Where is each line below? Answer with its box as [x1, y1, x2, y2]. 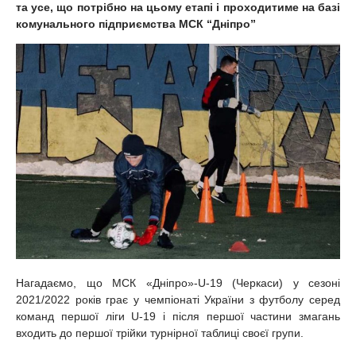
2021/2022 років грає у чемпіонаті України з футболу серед [16, 292, 340, 306]
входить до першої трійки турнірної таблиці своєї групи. [16, 326, 304, 339]
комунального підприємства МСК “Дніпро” [16, 17, 256, 30]
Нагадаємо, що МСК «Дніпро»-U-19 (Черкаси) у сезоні [16, 276, 340, 289]
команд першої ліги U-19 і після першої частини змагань [16, 309, 340, 323]
